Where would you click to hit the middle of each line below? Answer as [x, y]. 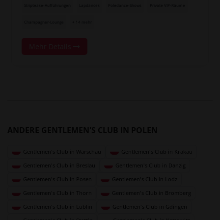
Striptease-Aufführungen [47, 5]
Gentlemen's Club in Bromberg [151, 192]
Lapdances [89, 5]
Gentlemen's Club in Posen [57, 179]
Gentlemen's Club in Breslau [59, 165]
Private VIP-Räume [167, 5]
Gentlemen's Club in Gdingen [150, 206]
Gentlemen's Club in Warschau [62, 151]
